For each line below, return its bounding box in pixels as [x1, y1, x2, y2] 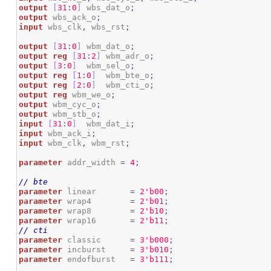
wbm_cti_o [96, 80, 150, 90]
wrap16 [62, 216, 131, 226]
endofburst [62, 255, 131, 264]
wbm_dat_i [77, 119, 131, 129]
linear [62, 187, 131, 197]
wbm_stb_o [48, 109, 97, 119]
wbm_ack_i [43, 129, 92, 139]
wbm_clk [43, 139, 82, 148]
